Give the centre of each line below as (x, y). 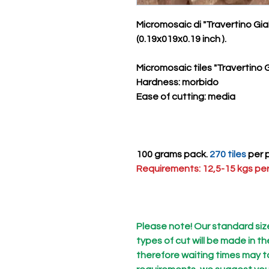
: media (220, 97)
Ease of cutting (170, 97)
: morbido (198, 82)
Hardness (157, 82)
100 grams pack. (173, 154)
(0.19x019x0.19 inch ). (181, 39)
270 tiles (228, 154)
